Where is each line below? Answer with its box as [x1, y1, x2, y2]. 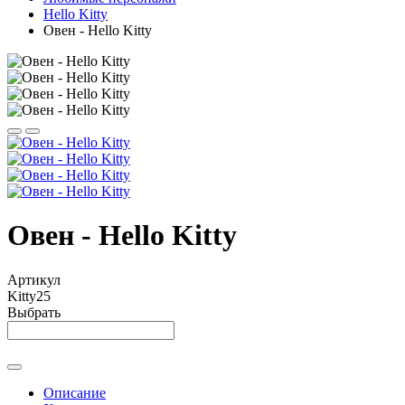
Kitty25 [7, 287, 51, 304]
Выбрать [7, 304, 61, 320]
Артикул [7, 271, 61, 287]
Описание [43, 384, 106, 400]
